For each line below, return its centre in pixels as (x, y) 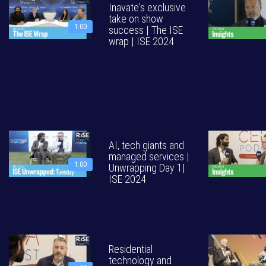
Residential (131, 249)
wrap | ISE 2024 (141, 41)
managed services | (149, 156)
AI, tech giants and (146, 145)
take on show (136, 19)
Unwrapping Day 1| (147, 168)
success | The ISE (146, 30)
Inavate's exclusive (147, 7)
